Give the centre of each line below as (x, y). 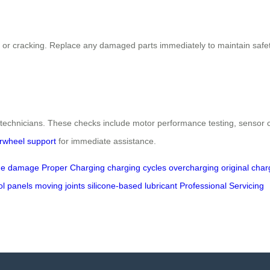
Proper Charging (73, 167)
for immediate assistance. (106, 141)
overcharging (194, 167)
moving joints (60, 185)
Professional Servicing (222, 185)
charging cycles (137, 167)
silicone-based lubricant (132, 185)
